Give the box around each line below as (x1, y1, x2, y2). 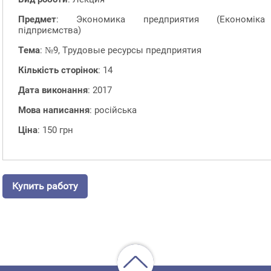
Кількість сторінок (18, 64, 98, 76)
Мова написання (18, 104, 90, 116)
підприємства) (18, 24, 81, 36)
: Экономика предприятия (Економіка (56, 13, 265, 25)
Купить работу (12, 180, 78, 192)
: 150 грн (38, 124, 73, 135)
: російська (90, 104, 137, 116)
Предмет (18, 13, 56, 25)
